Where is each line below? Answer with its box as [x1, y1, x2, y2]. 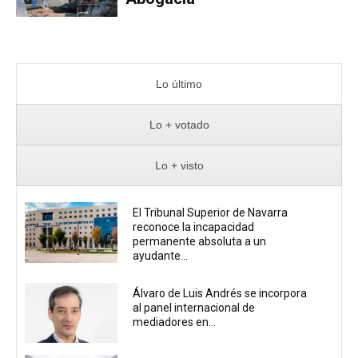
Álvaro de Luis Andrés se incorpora [133, 286, 308, 300]
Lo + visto [154, 159, 204, 173]
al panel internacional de [133, 300, 256, 314]
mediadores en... [133, 315, 217, 328]
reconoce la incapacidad [133, 221, 255, 234]
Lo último [156, 78, 202, 91]
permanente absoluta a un [133, 235, 267, 249]
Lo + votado [149, 118, 209, 132]
